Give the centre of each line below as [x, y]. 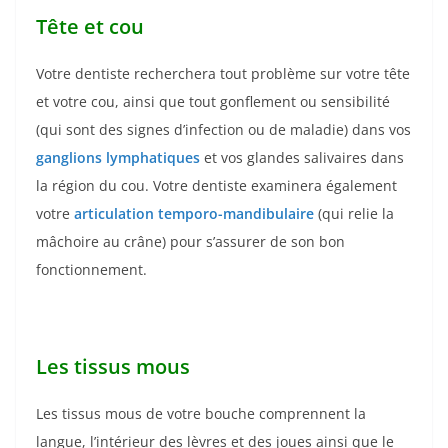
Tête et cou [90, 26]
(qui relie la [354, 213]
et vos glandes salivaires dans [302, 157]
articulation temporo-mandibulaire [194, 213]
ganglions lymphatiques [118, 157]
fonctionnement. [91, 269]
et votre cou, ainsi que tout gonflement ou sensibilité [213, 101]
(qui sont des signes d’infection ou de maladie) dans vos [223, 129]
